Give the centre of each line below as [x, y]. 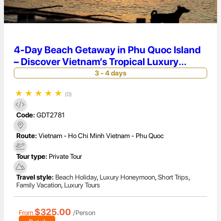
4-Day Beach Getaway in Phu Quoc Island [107, 50]
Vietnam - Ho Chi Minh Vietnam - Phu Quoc [101, 136]
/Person [84, 213]
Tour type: [32, 157]
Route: [27, 136]
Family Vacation [39, 185]
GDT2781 [51, 115]
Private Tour [65, 157]
